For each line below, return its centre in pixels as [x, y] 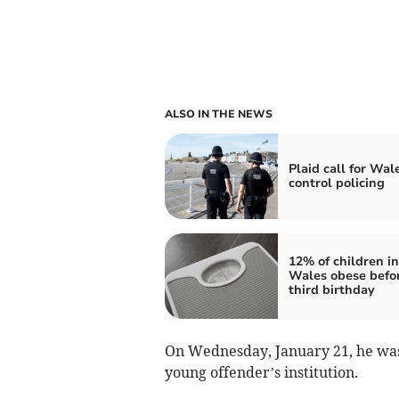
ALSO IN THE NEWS [218, 114]
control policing [336, 183]
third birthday [331, 289]
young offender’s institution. [261, 372]
